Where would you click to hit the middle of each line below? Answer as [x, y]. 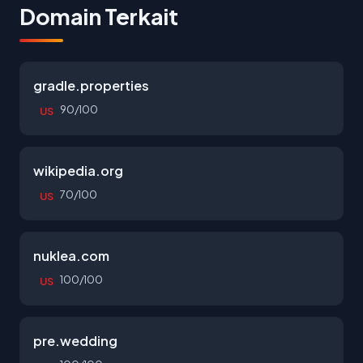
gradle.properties [91, 85]
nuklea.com [71, 256]
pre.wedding [75, 341]
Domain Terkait [99, 16]
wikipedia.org [78, 171]
